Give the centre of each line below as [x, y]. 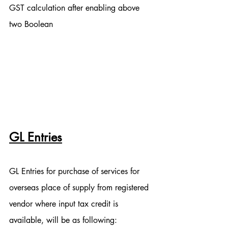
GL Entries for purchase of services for [76, 172]
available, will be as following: [63, 220]
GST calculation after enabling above [76, 8]
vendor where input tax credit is [65, 204]
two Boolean [31, 24]
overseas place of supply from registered [80, 188]
